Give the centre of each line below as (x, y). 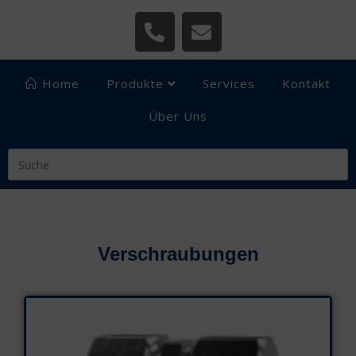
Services (229, 83)
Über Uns (178, 116)
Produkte (137, 83)
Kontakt (306, 83)
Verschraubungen (178, 254)
